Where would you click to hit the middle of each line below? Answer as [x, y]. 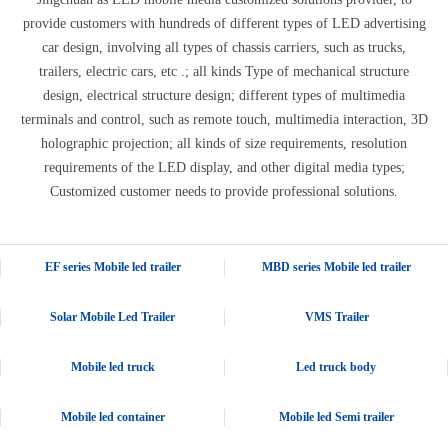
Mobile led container [112, 417]
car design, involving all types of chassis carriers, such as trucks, [224, 47]
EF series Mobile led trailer [112, 267]
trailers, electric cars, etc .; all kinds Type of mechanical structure [224, 71]
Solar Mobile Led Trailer [112, 317]
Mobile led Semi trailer [336, 417]
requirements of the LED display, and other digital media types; [224, 167]
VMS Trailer [336, 317]
